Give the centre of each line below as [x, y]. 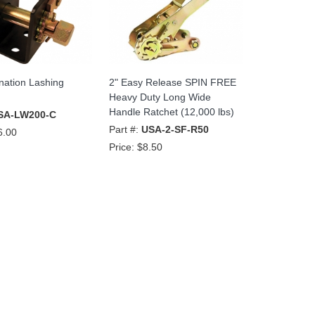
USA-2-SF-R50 [175, 129]
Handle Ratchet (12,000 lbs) [171, 111]
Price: [123, 147]
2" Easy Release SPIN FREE [172, 82]
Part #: [125, 129]
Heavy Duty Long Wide [160, 97]
